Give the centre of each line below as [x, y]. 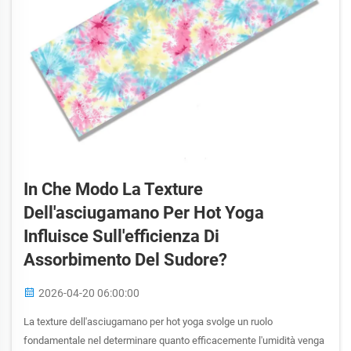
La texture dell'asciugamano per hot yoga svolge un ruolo [148, 322]
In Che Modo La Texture [113, 189]
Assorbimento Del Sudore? [125, 260]
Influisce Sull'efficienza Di [121, 236]
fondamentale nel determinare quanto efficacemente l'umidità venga [174, 340]
